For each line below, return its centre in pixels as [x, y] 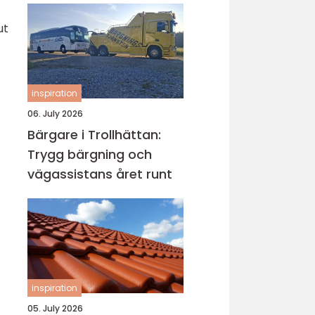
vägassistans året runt [100, 174]
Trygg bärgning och [90, 154]
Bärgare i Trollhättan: [94, 135]
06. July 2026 [55, 114]
